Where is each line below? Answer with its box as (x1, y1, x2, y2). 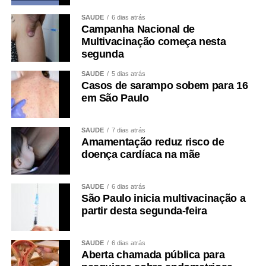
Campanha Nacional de (81, 23, 195, 36)
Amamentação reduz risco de (81, 136, 224, 148)
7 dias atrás (111, 126, 145, 134)
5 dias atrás (111, 70, 145, 78)
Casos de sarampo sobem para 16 (81, 80, 248, 92)
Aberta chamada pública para (81, 249, 225, 261)
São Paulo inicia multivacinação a (81, 192, 246, 205)
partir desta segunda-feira (81, 205, 207, 217)
